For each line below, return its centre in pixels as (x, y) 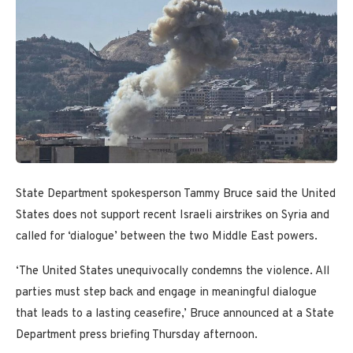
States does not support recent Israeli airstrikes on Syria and (173, 216)
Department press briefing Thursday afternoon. (138, 336)
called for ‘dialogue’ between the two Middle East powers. (167, 237)
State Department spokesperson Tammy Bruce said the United (176, 195)
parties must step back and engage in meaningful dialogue (166, 293)
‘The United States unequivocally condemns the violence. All (173, 272)
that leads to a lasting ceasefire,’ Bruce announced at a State (175, 314)
